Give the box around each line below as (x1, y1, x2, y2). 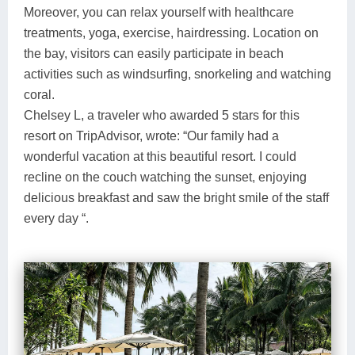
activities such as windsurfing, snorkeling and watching (24, 67, 331, 81)
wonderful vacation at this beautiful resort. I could (24, 149, 296, 163)
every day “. (24, 211, 89, 225)
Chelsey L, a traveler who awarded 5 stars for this (24, 108, 300, 122)
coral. (24, 87, 55, 101)
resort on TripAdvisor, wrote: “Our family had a (24, 128, 279, 143)
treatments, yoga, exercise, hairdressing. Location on (24, 25, 319, 40)
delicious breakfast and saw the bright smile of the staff (24, 190, 329, 204)
